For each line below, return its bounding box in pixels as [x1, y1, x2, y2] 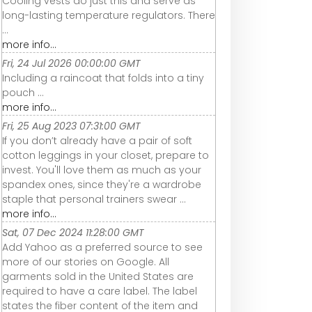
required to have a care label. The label [2, 284, 197, 299]
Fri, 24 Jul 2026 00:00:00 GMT [2, 56, 141, 71]
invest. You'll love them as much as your [2, 163, 201, 178]
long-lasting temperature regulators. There [2, 8, 215, 23]
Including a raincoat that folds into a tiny [2, 71, 204, 86]
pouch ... [2, 86, 44, 100]
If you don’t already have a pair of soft [2, 134, 192, 148]
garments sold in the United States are [2, 270, 194, 284]
